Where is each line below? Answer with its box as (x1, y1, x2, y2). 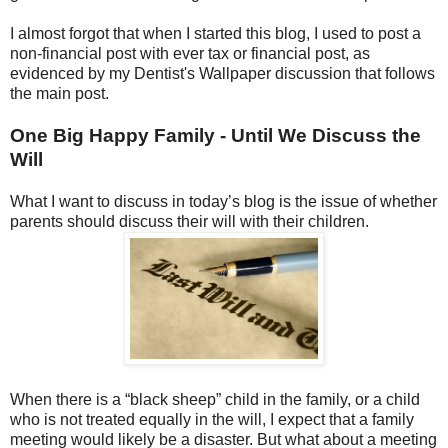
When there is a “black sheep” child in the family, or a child (10, 390, 420, 408)
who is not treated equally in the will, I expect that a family (10, 410, 414, 428)
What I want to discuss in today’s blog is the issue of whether (10, 192, 437, 210)
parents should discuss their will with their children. (10, 212, 369, 230)
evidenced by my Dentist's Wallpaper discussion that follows (10, 64, 435, 82)
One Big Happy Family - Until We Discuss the (10, 124, 421, 146)
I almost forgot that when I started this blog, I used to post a (10, 24, 421, 42)
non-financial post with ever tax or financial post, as (10, 44, 370, 62)
